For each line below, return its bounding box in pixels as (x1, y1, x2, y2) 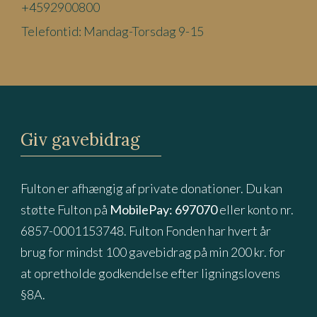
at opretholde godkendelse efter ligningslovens (20, 265, 280, 281)
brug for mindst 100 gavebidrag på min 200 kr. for (20, 243, 285, 260)
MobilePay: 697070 (109, 201, 217, 217)
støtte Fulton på (20, 201, 110, 217)
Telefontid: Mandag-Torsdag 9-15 (21, 23, 204, 39)
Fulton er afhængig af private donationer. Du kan (20, 180, 282, 196)
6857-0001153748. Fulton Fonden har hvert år (20, 222, 271, 238)
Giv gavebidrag (20, 128, 140, 151)
